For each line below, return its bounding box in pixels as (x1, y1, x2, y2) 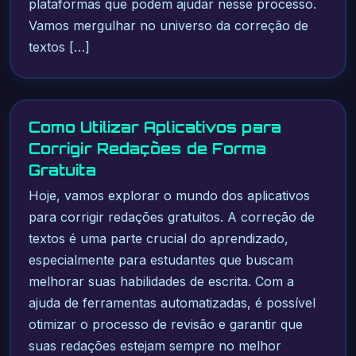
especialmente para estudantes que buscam (28, 252, 293, 269)
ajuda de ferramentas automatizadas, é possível (28, 295, 315, 311)
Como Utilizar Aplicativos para (28, 118, 281, 137)
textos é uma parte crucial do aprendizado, (28, 230, 288, 247)
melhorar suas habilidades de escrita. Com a (28, 273, 294, 290)
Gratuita (28, 161, 96, 180)
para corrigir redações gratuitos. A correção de (28, 209, 315, 226)
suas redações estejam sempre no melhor (28, 338, 281, 354)
